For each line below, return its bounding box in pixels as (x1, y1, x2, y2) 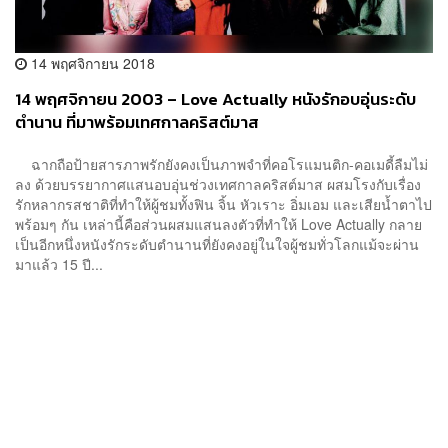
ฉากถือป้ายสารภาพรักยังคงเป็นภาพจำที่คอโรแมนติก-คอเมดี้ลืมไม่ (15, 153, 428, 174)
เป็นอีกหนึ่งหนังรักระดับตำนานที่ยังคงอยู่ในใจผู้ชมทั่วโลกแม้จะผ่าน (15, 233, 419, 254)
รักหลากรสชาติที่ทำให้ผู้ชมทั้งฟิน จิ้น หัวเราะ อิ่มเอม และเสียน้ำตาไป (15, 193, 432, 214)
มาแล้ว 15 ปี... (15, 253, 103, 274)
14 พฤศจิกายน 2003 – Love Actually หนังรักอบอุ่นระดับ (15, 87, 416, 113)
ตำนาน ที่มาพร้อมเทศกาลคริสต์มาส (15, 110, 259, 136)
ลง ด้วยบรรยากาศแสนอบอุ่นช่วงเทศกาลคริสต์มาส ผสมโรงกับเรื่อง (15, 173, 421, 194)
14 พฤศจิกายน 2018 (27, 53, 155, 74)
